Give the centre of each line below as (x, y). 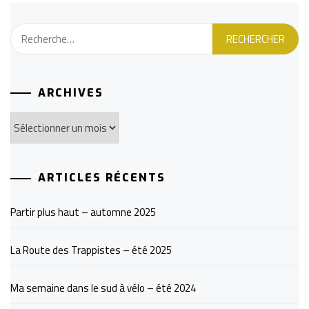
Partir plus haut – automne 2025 (83, 212)
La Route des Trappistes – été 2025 (91, 250)
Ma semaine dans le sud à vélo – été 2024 (103, 288)
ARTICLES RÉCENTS (102, 178)
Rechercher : (41, 32)
